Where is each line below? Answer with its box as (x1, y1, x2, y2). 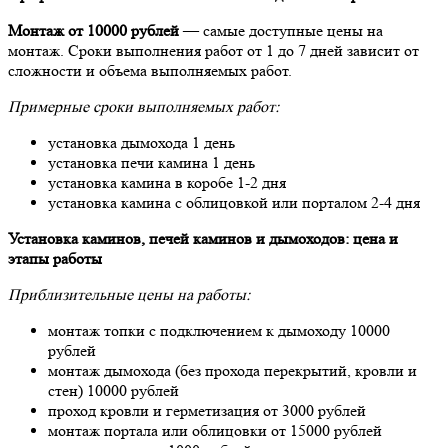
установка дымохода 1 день (48, 133, 235, 153)
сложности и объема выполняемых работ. (8, 61, 292, 81)
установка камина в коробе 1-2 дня (48, 173, 286, 193)
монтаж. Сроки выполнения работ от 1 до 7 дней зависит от (8, 41, 419, 61)
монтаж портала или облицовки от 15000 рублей (48, 421, 382, 441)
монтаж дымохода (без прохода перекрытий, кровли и (48, 361, 417, 381)
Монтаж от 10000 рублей (8, 21, 179, 41)
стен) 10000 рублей (48, 381, 179, 401)
